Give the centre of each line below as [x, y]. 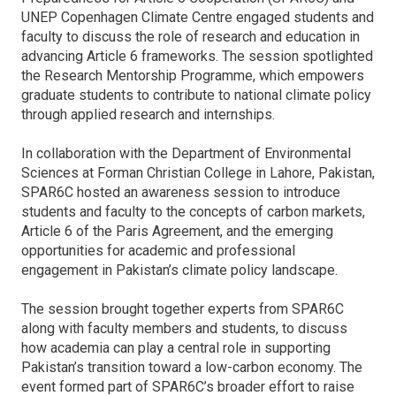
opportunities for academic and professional [158, 251]
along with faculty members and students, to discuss [184, 328]
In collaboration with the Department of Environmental [186, 153]
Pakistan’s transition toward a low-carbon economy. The [192, 367]
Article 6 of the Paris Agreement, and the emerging [177, 231]
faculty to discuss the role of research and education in [190, 37]
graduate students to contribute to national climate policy [196, 95]
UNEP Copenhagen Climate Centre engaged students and [198, 17]
